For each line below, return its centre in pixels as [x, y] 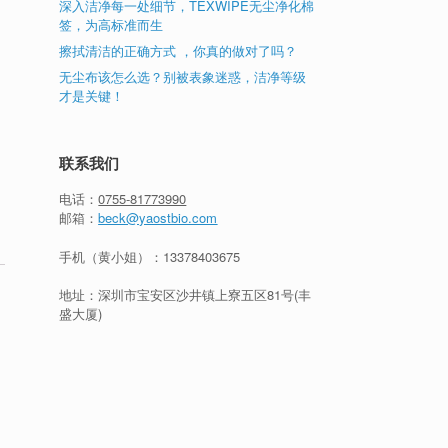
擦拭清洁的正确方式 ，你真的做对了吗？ [178, 50]
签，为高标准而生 [111, 24]
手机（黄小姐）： [111, 256]
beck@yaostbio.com [158, 217]
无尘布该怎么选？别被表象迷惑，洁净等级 [183, 76]
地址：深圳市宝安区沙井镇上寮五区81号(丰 [185, 294]
